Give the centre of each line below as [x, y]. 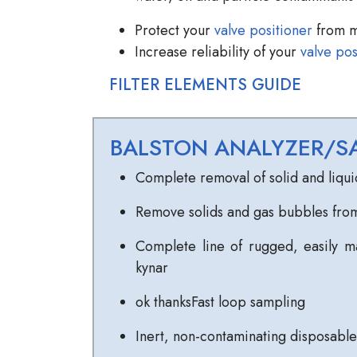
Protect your [175, 31]
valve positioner [263, 31]
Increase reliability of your [218, 52]
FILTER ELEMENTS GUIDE [205, 85]
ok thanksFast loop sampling [220, 302]
